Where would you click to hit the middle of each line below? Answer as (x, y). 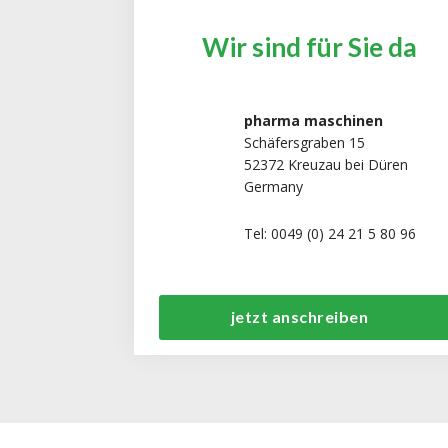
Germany (274, 186)
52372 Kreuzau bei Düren (326, 164)
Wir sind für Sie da (309, 46)
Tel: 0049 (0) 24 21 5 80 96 (330, 233)
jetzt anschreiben (299, 317)
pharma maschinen (314, 120)
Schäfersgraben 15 (305, 142)
